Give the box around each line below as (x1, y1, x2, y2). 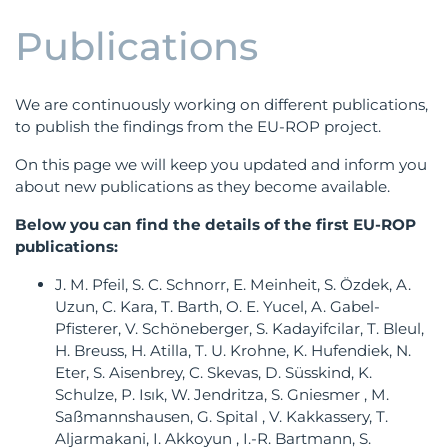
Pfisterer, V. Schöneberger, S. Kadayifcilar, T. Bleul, (55, 319, 424, 339)
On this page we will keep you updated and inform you (15, 155, 427, 175)
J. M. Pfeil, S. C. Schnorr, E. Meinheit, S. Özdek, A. (55, 275, 411, 295)
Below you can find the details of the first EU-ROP (15, 215, 416, 235)
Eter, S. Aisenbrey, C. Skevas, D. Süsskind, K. (55, 363, 372, 383)
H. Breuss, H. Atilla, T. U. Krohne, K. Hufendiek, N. (55, 341, 411, 361)
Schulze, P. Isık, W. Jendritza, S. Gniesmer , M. (55, 385, 389, 405)
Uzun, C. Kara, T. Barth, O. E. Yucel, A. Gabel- (55, 297, 380, 317)
